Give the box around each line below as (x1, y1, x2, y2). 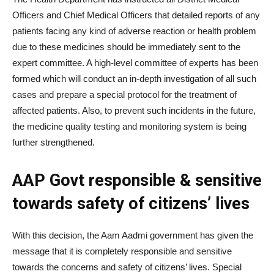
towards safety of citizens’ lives (12, 193, 250, 213)
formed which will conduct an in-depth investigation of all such (12, 73, 256, 84)
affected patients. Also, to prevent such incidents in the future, (12, 105, 256, 116)
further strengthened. (12, 136, 95, 147)
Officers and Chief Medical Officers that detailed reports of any (12, 9, 260, 20)
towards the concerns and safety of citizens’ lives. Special (12, 261, 242, 272)
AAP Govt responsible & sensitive (12, 170, 262, 190)
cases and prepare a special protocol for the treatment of (12, 89, 237, 100)
